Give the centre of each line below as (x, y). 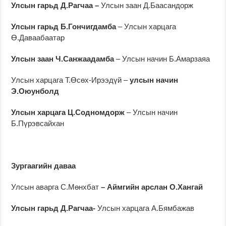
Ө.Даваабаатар (38, 37)
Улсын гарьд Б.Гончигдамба (64, 26)
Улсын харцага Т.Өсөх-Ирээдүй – (70, 80)
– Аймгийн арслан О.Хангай (151, 187)
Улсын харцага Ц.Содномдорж (68, 112)
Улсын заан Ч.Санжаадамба (63, 59)
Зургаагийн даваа (44, 165)
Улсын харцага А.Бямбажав (146, 208)
